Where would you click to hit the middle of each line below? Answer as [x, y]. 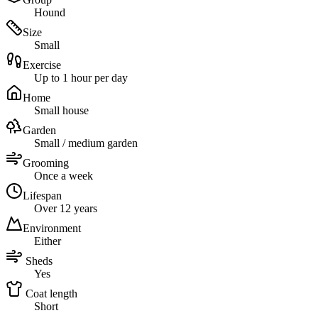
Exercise [42, 65]
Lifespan [42, 196]
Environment [52, 229]
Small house [61, 111]
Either [48, 241]
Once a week [64, 176]
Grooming [46, 163]
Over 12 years [66, 209]
